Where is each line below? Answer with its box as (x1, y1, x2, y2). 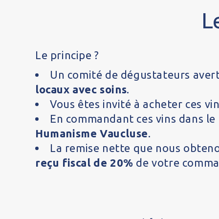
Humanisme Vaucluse (35, 127, 148, 139)
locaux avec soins (35, 83, 127, 95)
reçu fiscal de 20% (35, 156, 133, 169)
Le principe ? (35, 49, 99, 61)
